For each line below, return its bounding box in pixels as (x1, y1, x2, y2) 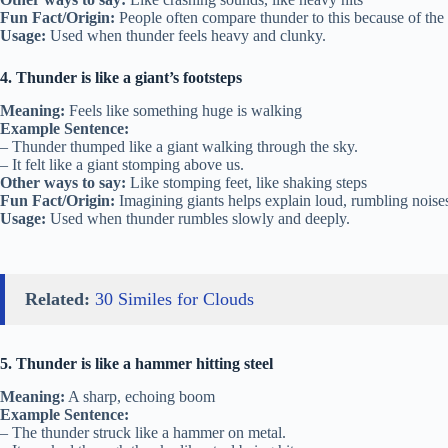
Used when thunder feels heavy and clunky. (46, 26, 326, 44)
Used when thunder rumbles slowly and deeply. (46, 209, 350, 227)
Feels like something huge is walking (65, 101, 302, 119)
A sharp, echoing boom (65, 387, 215, 405)
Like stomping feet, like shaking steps (126, 173, 367, 191)
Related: (25, 288, 90, 309)
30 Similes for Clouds (95, 288, 254, 309)
